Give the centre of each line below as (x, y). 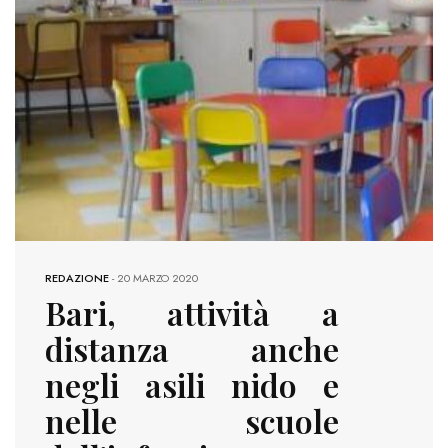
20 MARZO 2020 (157, 278)
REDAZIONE (77, 278)
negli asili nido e (192, 385)
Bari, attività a (192, 313)
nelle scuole (192, 421)
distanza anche (192, 349)
